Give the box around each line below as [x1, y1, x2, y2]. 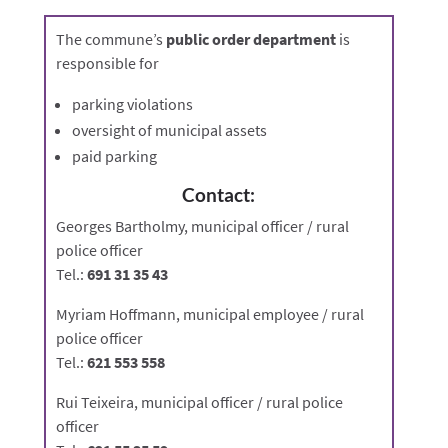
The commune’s [55, 29, 166, 50]
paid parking [71, 146, 157, 167]
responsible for [55, 53, 159, 74]
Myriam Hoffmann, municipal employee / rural [55, 304, 364, 325]
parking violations [71, 94, 193, 115]
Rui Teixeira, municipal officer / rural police [55, 392, 343, 413]
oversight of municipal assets [71, 120, 267, 141]
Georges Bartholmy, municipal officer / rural [55, 216, 349, 237]
